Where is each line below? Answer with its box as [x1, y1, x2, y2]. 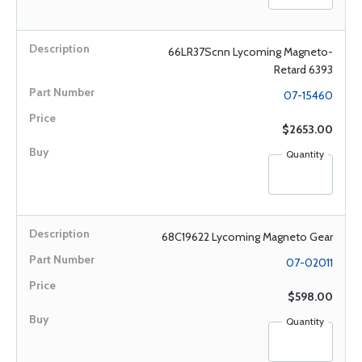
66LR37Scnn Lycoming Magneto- [168, 44, 333, 59]
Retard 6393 [274, 62, 333, 77]
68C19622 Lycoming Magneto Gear [162, 229, 333, 244]
